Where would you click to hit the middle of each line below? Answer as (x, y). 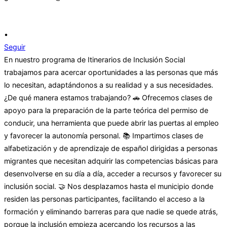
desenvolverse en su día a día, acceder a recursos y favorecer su (113, 174)
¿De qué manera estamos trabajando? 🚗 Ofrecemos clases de (108, 98)
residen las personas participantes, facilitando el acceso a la (104, 199)
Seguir (15, 47)
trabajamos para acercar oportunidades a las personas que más (111, 72)
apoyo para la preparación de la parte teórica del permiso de (106, 110)
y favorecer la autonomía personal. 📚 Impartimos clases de (104, 136)
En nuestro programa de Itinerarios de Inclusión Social (94, 60)
